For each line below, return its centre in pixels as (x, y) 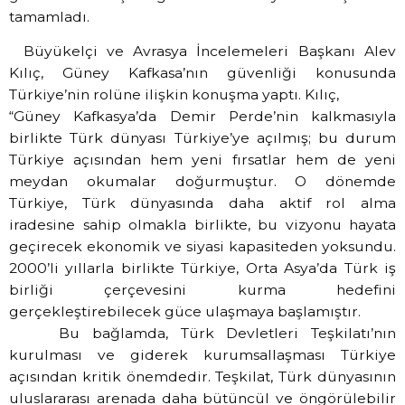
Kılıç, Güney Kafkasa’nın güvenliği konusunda (202, 73)
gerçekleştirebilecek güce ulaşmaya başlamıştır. (185, 312)
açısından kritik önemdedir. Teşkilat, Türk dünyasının (202, 377)
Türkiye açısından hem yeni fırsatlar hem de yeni (202, 160)
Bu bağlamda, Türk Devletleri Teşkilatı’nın (202, 334)
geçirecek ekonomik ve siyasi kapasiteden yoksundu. (202, 247)
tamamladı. (49, 17)
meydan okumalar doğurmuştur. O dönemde (202, 182)
